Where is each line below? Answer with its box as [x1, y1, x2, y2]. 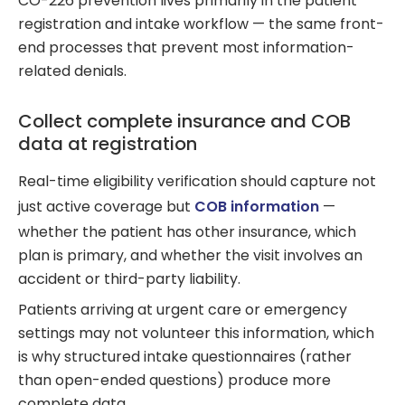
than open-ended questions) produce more [18, 370, 331, 391]
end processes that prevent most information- [18, 37, 354, 59]
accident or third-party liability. [18, 268, 244, 290]
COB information [194, 196, 319, 218]
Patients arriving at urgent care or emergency [18, 299, 347, 321]
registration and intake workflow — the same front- [18, 14, 384, 35]
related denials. [18, 61, 127, 82]
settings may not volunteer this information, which [18, 323, 374, 344]
